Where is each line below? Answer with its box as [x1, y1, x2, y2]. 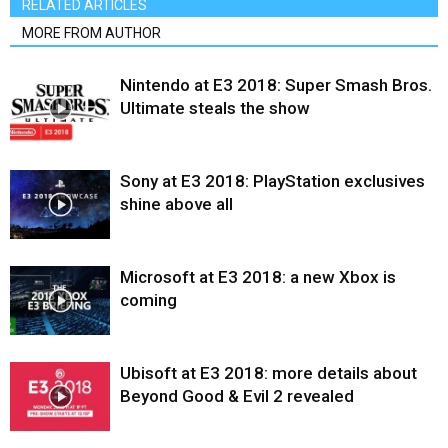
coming [120, 290, 177, 311]
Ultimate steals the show [120, 98, 310, 119]
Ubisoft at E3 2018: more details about [120, 363, 417, 384]
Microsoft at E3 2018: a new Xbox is [120, 267, 396, 288]
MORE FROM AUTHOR [22, 25, 161, 42]
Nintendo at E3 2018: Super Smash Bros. [120, 75, 432, 96]
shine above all [120, 194, 233, 215]
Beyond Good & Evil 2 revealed [120, 386, 354, 407]
